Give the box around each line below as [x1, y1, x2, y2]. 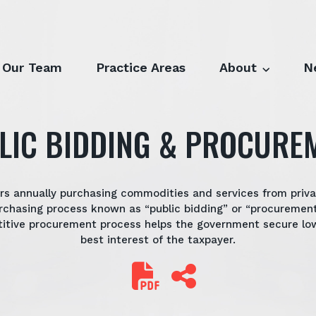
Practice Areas [96, 60, 186, 75]
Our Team [2, 60, 63, 75]
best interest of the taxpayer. [80, 233, 236, 246]
